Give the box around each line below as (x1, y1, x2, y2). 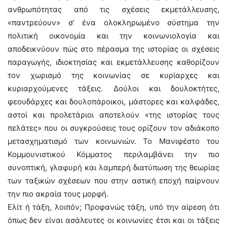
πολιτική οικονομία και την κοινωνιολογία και (8, 31, 219, 41)
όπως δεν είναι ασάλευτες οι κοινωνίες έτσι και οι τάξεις (8, 215, 219, 225)
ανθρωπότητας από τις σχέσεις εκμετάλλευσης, (8, 5, 219, 14)
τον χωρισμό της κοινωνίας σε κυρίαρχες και (8, 70, 219, 80)
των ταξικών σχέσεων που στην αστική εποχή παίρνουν (8, 176, 219, 185)
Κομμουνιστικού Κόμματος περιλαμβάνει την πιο (8, 149, 219, 159)
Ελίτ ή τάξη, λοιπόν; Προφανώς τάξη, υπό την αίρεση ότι (8, 202, 219, 212)
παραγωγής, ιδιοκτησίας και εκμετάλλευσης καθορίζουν (8, 57, 219, 67)
